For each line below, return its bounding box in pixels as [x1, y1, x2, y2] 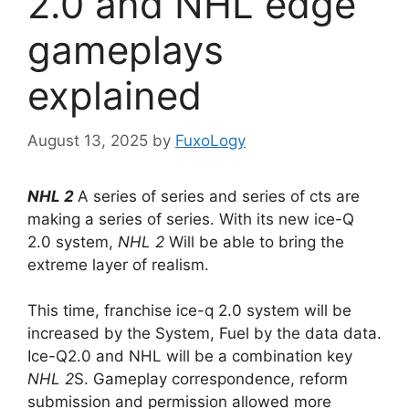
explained [27, 72, 202, 119]
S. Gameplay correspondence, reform [74, 370, 348, 388]
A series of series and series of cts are [78, 186, 360, 205]
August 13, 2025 [27, 131, 148, 150]
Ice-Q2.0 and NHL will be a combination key [27, 347, 352, 365]
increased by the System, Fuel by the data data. [27, 324, 382, 342]
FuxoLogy [175, 131, 246, 150]
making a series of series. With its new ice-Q [27, 209, 354, 228]
